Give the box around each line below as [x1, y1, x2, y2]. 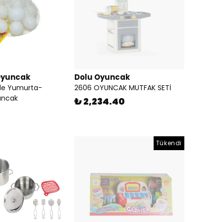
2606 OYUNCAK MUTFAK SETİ [74, 83, 171, 93]
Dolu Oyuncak [74, 72, 130, 82]
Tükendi [156, 139, 182, 147]
